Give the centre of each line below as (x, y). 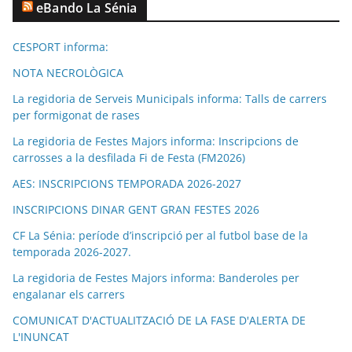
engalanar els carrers (69, 295)
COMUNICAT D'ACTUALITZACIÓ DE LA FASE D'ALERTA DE (159, 321)
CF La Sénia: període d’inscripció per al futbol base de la (160, 236)
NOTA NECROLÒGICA (68, 73)
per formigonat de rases (76, 115)
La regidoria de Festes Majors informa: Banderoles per (156, 278)
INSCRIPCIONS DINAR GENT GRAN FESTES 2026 (136, 210)
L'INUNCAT (41, 337)
